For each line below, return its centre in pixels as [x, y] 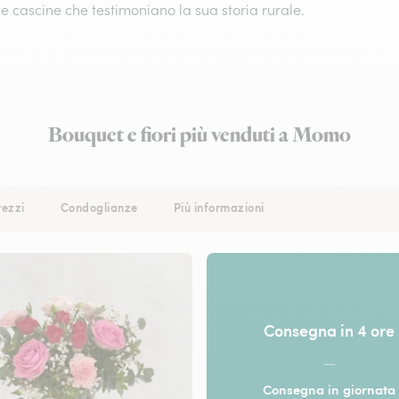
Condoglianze [99, 208]
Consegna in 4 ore [330, 330]
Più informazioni [219, 208]
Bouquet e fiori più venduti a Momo [199, 135]
